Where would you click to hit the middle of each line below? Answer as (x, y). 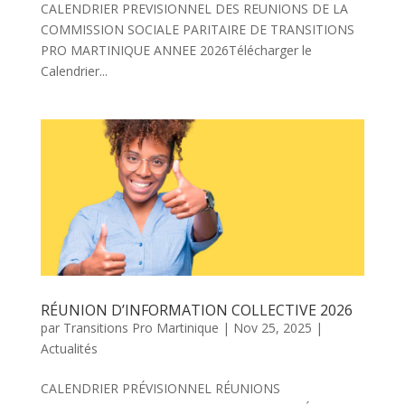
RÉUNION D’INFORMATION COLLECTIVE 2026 (196, 311)
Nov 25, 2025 (272, 328)
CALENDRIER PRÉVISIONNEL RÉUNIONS (160, 389)
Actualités (69, 349)
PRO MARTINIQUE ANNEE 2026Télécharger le (176, 51)
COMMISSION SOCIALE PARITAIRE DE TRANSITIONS (197, 30)
